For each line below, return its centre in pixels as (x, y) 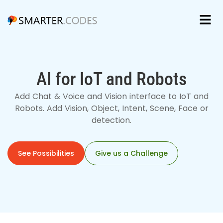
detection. (111, 120)
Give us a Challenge (131, 154)
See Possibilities (46, 154)
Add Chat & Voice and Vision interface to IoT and (111, 97)
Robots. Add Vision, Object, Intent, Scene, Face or (111, 109)
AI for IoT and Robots (111, 79)
